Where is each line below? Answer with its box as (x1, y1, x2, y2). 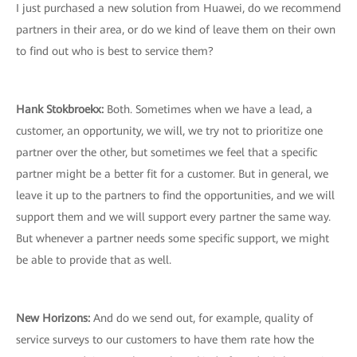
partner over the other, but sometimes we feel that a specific (16, 146, 317, 159)
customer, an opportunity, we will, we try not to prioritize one (16, 124, 323, 137)
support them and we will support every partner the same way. (16, 210, 331, 223)
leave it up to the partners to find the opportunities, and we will (16, 189, 335, 202)
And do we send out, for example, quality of (93, 312, 313, 324)
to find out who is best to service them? (16, 45, 214, 57)
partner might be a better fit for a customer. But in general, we (16, 167, 328, 180)
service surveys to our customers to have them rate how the (16, 333, 314, 346)
